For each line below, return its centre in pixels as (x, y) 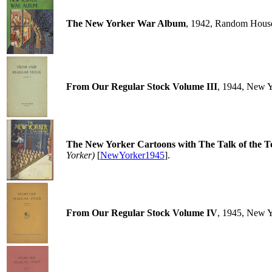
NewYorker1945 (132, 155)
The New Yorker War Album (126, 23)
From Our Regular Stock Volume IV (142, 213)
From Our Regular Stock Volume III (142, 87)
